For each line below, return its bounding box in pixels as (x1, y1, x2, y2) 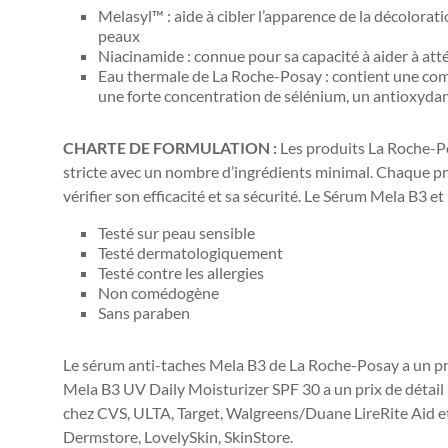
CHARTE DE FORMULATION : (63, 138, 280, 157)
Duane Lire (305, 403, 380, 422)
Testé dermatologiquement (98, 243, 283, 262)
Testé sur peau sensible (98, 223, 255, 242)
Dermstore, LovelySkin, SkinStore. (63, 427, 293, 446)
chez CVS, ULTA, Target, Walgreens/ (63, 403, 305, 422)
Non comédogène (98, 283, 219, 302)
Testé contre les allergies (98, 263, 264, 282)
